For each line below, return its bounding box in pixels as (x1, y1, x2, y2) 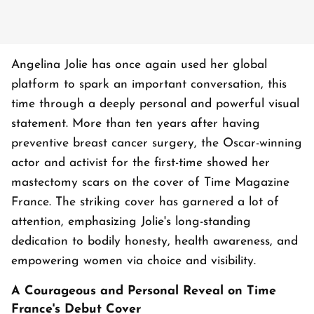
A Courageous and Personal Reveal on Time (11, 285, 276, 299)
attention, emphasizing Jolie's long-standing (11, 216, 251, 228)
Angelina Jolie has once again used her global (11, 59, 267, 71)
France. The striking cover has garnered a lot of (11, 196, 279, 209)
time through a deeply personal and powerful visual (11, 98, 299, 111)
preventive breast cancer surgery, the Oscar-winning (11, 137, 302, 150)
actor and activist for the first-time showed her (11, 157, 270, 170)
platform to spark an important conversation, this (11, 78, 287, 91)
